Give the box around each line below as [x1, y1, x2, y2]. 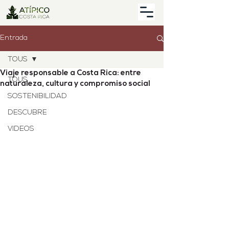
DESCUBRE [8, 109, 47, 117]
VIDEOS [8, 125, 34, 133]
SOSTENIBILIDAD [8, 93, 67, 100]
